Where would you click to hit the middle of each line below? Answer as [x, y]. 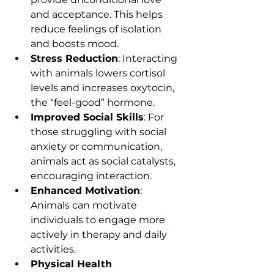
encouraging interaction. [91, 176]
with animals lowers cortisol [99, 73]
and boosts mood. [75, 43]
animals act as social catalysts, [104, 161]
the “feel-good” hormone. [93, 102]
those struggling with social [100, 131]
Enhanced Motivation [85, 190]
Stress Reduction [74, 58]
